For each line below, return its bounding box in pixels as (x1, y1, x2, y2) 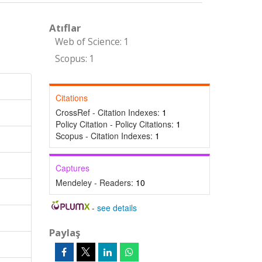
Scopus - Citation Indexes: (55, 130, 155, 142)
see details (97, 202, 137, 213)
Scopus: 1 (54, 53, 95, 65)
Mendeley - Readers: (55, 177, 136, 188)
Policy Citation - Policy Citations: (55, 118, 176, 130)
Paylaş (49, 226, 80, 239)
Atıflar (49, 21, 81, 35)
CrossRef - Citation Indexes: (55, 106, 162, 118)
